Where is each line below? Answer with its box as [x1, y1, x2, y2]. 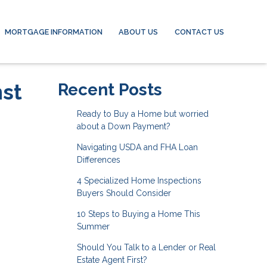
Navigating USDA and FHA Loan [76, 142, 198, 152]
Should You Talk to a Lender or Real [76, 243, 216, 252]
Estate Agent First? [76, 255, 147, 265]
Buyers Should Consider [76, 188, 171, 198]
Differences [76, 155, 120, 164]
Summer [76, 222, 110, 231]
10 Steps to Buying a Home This [76, 209, 200, 219]
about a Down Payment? [76, 122, 170, 131]
